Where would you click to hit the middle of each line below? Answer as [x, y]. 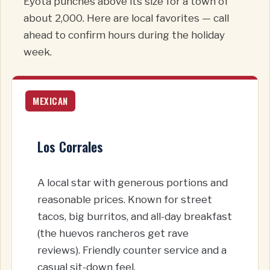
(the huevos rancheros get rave [113, 234]
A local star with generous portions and [133, 183]
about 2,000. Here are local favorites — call [126, 18]
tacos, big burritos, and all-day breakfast [135, 217]
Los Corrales [70, 147]
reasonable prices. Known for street [125, 200]
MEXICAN [50, 101]
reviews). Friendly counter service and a [132, 250]
